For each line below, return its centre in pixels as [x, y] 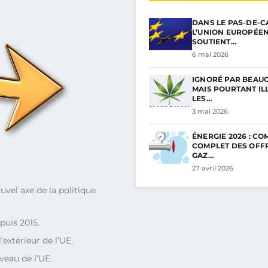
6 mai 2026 [210, 54]
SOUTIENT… [214, 42]
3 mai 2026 [210, 111]
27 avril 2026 [213, 168]
